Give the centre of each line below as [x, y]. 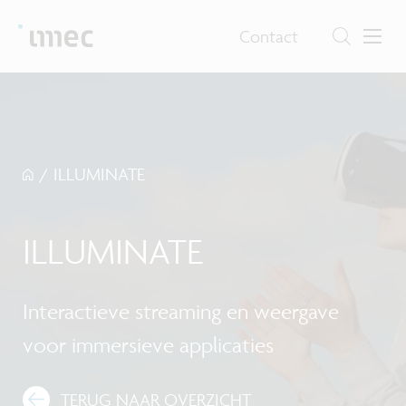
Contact [269, 36]
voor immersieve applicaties [148, 345]
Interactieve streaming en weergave [181, 312]
